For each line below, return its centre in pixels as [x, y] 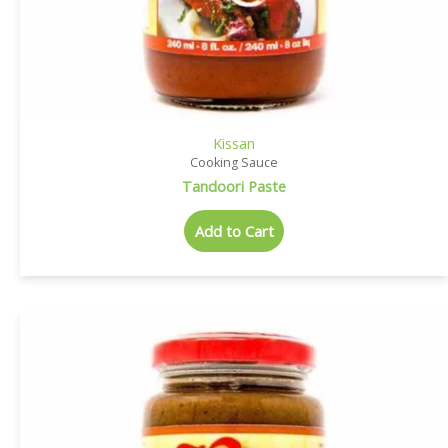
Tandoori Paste [234, 185]
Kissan [234, 142]
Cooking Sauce [234, 162]
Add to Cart [234, 230]
